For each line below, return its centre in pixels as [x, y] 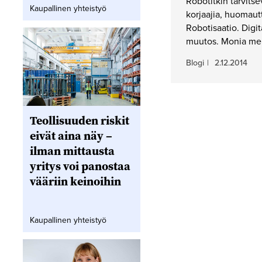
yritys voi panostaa [80, 166]
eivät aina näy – [71, 136]
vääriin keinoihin [75, 182]
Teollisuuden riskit [79, 121]
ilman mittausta [72, 151]
